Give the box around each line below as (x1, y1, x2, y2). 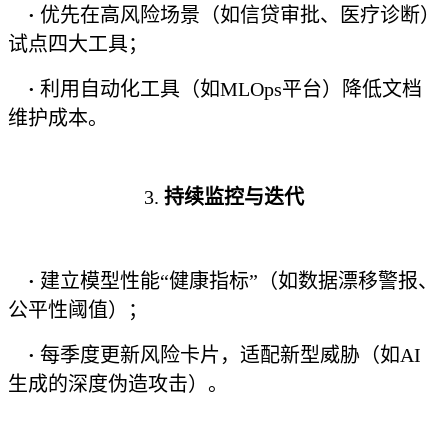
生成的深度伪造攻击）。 (8, 373, 228, 395)
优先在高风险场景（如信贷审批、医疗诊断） (40, 4, 440, 26)
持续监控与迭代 (164, 186, 304, 208)
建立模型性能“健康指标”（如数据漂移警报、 (40, 270, 438, 292)
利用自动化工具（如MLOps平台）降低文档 (40, 78, 422, 100)
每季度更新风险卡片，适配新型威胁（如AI (40, 344, 421, 366)
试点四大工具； (8, 33, 148, 55)
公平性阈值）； (8, 299, 148, 321)
